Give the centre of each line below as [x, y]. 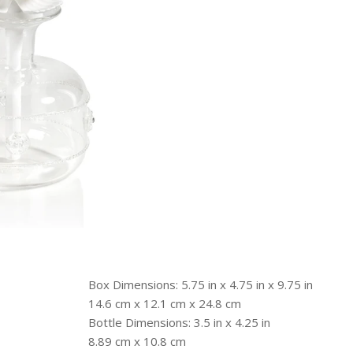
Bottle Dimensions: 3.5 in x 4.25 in [179, 322]
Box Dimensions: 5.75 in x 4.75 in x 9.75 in [201, 284]
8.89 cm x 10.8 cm [137, 341]
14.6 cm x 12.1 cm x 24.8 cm [165, 303]
